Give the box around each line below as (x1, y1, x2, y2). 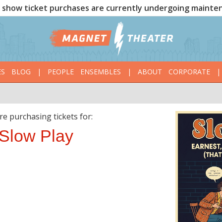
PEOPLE (47, 67, 74, 77)
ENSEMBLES (80, 67, 121, 77)
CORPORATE (168, 67, 210, 77)
